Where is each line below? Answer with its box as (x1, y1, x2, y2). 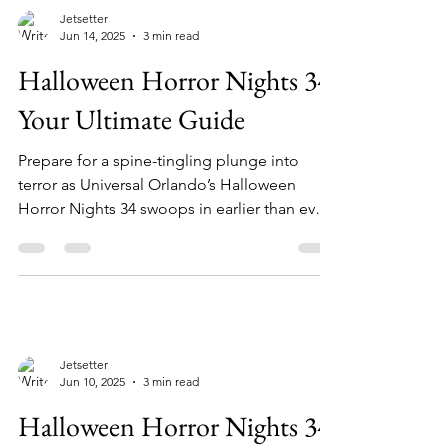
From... (18, 267, 68, 286)
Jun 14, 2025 (60, 72, 125, 87)
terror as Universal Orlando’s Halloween (18, 219, 296, 238)
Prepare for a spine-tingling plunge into (18, 195, 299, 214)
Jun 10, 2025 (60, 418, 125, 433)
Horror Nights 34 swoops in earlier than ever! (18, 243, 335, 262)
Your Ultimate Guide (18, 145, 245, 181)
